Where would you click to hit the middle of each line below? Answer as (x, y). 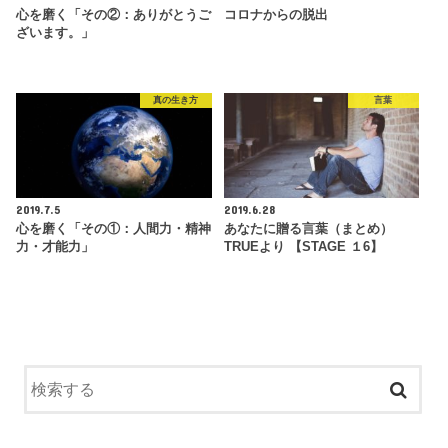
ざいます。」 (55, 33)
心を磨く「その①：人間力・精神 (114, 229)
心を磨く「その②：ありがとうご (114, 15)
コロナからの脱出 (275, 15)
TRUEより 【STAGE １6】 (303, 247)
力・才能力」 (55, 247)
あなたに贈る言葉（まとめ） (308, 229)
